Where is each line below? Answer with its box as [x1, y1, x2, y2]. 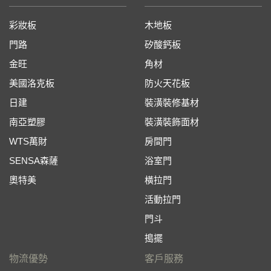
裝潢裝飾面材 [145, 117, 199, 127]
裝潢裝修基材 [145, 97, 199, 108]
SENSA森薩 [9, 155, 58, 166]
